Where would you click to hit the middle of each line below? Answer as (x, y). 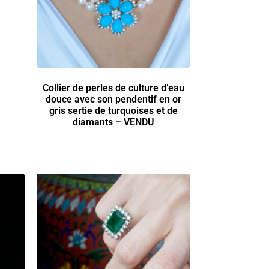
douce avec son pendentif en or (113, 99)
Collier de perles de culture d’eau (113, 88)
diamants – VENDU (113, 122)
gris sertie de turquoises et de (113, 110)
